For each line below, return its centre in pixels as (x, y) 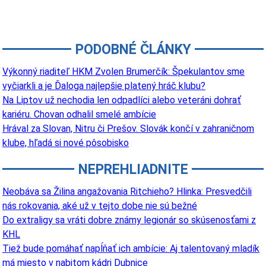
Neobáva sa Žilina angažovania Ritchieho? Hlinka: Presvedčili (127, 192)
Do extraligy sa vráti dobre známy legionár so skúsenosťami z (129, 220)
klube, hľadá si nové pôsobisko (66, 143)
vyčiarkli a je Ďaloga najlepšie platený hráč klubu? (104, 86)
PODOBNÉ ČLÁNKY (133, 50)
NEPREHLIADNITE (133, 170)
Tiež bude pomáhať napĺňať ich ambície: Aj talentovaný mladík (131, 249)
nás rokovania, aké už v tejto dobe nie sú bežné (100, 206)
